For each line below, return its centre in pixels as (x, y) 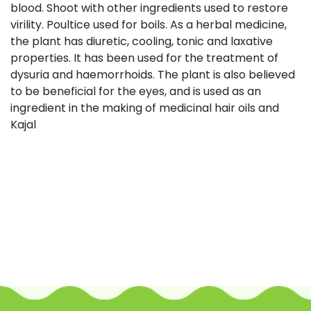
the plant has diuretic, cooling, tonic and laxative (142, 41)
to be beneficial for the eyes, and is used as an (136, 91)
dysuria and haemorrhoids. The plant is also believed (153, 74)
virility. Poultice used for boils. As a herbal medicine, (149, 24)
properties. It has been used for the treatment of (144, 58)
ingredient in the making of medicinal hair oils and (145, 108)
